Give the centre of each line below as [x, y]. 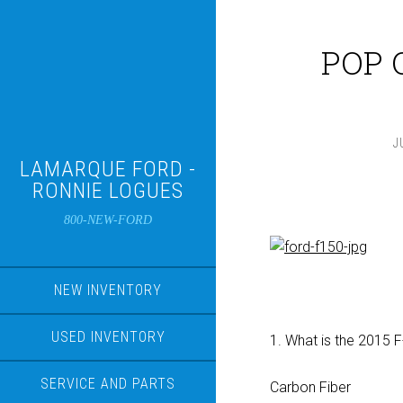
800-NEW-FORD [108, 220]
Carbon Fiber [310, 387]
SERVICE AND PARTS [108, 384]
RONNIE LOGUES [108, 191]
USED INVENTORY [108, 337]
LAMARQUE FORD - [108, 169]
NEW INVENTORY [108, 290]
